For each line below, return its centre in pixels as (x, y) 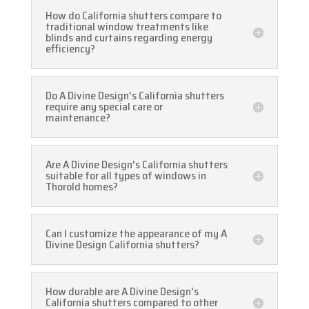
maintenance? (78, 118)
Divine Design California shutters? (122, 245)
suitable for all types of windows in (126, 176)
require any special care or (104, 107)
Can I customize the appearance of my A (136, 234)
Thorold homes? (81, 187)
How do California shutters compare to (133, 16)
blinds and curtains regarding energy (129, 38)
